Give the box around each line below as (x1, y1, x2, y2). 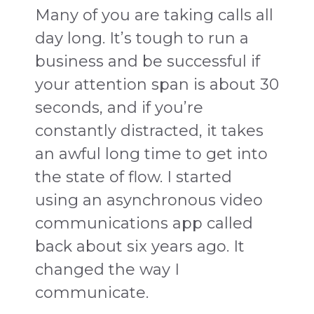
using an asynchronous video (35, 190, 263, 210)
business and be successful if (35, 51, 260, 71)
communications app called (35, 213, 253, 233)
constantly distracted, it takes (35, 121, 264, 140)
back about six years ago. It (35, 236, 245, 256)
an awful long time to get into (35, 144, 268, 163)
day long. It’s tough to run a (35, 28, 249, 48)
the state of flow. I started (35, 167, 232, 186)
